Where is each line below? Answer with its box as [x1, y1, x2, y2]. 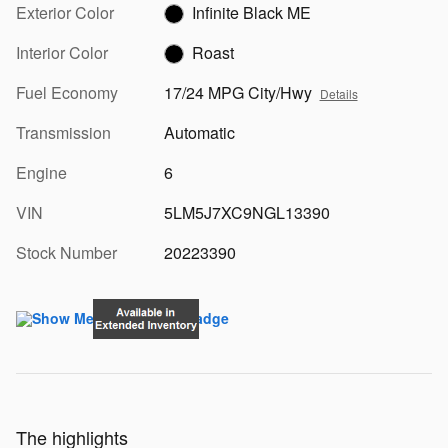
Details [319, 84, 358, 102]
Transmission [16, 120, 111, 144]
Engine [16, 160, 67, 184]
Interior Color [16, 40, 108, 64]
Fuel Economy [16, 80, 118, 104]
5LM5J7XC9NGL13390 [163, 200, 330, 224]
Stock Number [16, 240, 117, 264]
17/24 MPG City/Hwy [163, 80, 312, 104]
